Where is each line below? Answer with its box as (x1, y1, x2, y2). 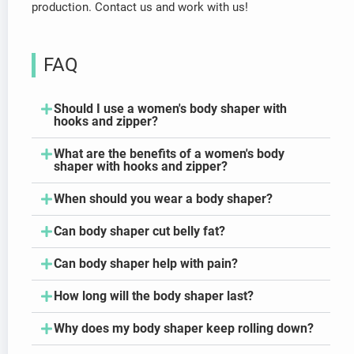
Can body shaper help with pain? (54, 256, 238, 272)
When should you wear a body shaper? (54, 191, 273, 207)
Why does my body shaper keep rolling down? (54, 321, 314, 337)
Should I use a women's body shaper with (54, 101, 287, 117)
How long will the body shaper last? (54, 288, 254, 304)
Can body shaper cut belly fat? (54, 224, 225, 239)
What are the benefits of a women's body (54, 146, 284, 162)
